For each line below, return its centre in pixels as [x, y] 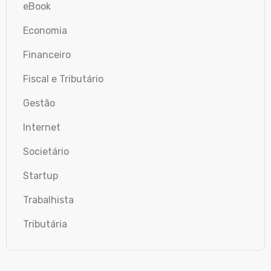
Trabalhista [48, 200]
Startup [41, 175]
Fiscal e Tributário [63, 79]
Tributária [45, 224]
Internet [42, 127]
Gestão [39, 103]
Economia [45, 30]
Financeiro [47, 54]
